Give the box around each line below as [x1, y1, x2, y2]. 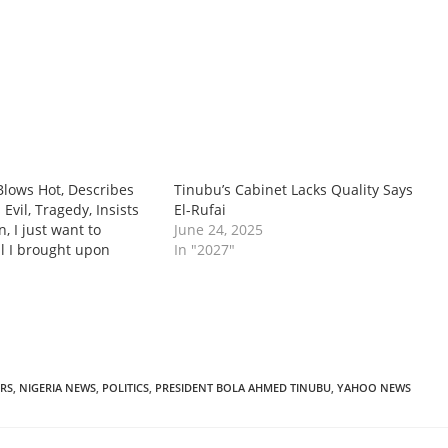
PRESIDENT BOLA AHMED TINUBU [155, 380, 331, 395]
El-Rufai [173, 200, 226, 219]
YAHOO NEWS [337, 380, 411, 395]
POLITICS [102, 380, 149, 395]
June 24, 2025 [173, 220, 263, 239]
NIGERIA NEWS [19, 380, 96, 395]
